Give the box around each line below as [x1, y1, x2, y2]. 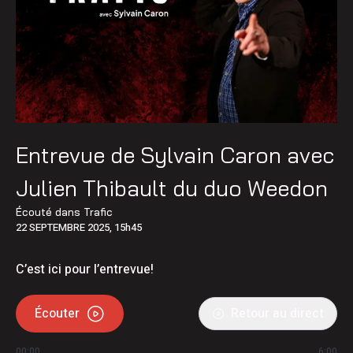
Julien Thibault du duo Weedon [16, 173, 328, 202]
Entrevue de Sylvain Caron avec [16, 140, 334, 169]
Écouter [35, 303, 80, 323]
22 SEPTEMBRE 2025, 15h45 [16, 219, 142, 235]
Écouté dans [16, 205, 84, 218]
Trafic [84, 205, 113, 218]
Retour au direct [231, 303, 324, 323]
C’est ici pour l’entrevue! [16, 259, 154, 279]
